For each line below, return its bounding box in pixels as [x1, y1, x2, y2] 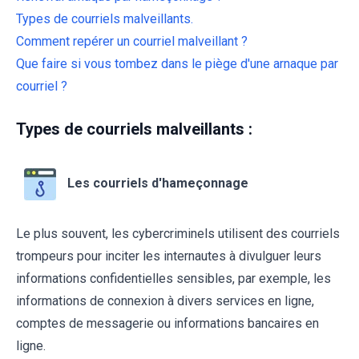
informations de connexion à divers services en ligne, [16, 293, 314, 309]
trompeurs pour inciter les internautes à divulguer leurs [16, 248, 321, 264]
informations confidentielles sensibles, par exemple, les [16, 271, 331, 287]
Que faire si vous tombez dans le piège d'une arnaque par [16, 56, 338, 72]
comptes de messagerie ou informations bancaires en [16, 316, 319, 332]
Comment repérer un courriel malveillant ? [16, 34, 248, 50]
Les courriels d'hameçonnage [67, 175, 248, 192]
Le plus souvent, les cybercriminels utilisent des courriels [16, 226, 340, 242]
